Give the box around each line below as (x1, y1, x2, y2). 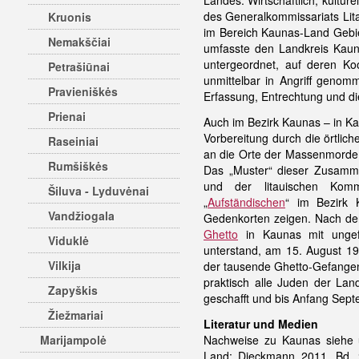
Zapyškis (48, 282, 98, 298)
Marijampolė (40, 332, 107, 348)
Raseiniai (48, 133, 99, 149)
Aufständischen (208, 194, 285, 210)
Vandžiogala (48, 208, 115, 224)
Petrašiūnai (48, 58, 110, 75)
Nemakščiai (48, 34, 111, 50)
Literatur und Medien (204, 316, 318, 332)
